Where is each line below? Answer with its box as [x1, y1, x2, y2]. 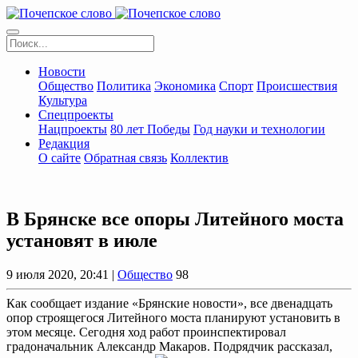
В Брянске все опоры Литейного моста [6, 208, 344, 229]
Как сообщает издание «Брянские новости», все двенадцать [6, 296, 332, 310]
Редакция [38, 137, 89, 150]
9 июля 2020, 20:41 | [6, 267, 117, 281]
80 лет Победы [110, 122, 190, 136]
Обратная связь [84, 151, 167, 165]
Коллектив [170, 151, 229, 165]
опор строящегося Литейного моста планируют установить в [6, 310, 340, 324]
